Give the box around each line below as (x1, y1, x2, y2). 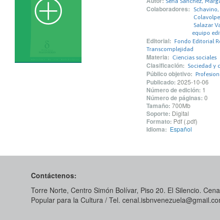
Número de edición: (146, 85, 201, 94)
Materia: (146, 53, 169, 61)
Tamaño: (146, 101, 170, 110)
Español (169, 125, 192, 133)
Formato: (146, 117, 172, 126)
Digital (171, 109, 189, 117)
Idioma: (146, 125, 167, 134)
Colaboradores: (146, 4, 190, 13)
